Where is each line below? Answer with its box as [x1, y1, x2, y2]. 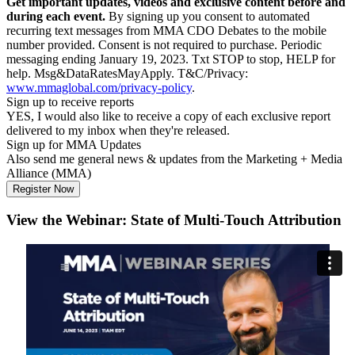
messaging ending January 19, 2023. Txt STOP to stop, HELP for [6, 52, 335, 66]
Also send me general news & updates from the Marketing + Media [6, 151, 342, 166]
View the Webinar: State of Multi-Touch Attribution [6, 212, 342, 229]
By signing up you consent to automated [105, 9, 310, 23]
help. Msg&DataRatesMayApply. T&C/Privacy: [6, 66, 248, 80]
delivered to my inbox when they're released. [6, 123, 230, 137]
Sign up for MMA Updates [6, 137, 141, 151]
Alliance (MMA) [6, 166, 91, 180]
